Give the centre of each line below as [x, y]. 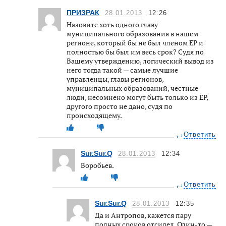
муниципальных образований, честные [132, 88]
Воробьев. [97, 165]
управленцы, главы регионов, [115, 79]
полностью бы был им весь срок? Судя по [135, 51]
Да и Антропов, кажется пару [143, 215]
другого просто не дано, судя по [120, 106]
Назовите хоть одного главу [112, 24]
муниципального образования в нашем [132, 33]
